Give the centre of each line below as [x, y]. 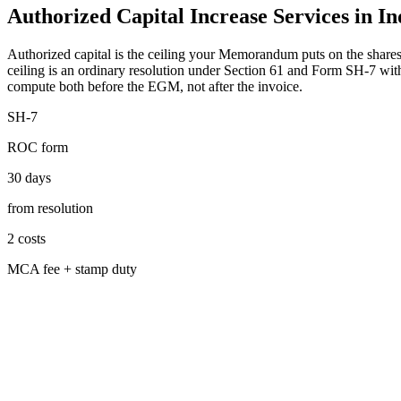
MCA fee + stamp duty [72, 269]
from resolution [50, 209]
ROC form [38, 148]
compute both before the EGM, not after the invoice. [155, 87]
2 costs [26, 239]
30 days [29, 178]
